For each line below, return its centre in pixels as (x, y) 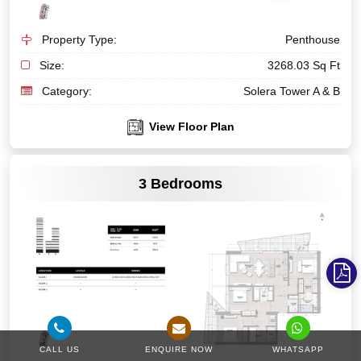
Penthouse (313, 39)
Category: (65, 91)
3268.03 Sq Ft (304, 65)
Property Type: (78, 39)
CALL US (59, 349)
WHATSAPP (298, 349)
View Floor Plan (190, 126)
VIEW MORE (180, 139)
